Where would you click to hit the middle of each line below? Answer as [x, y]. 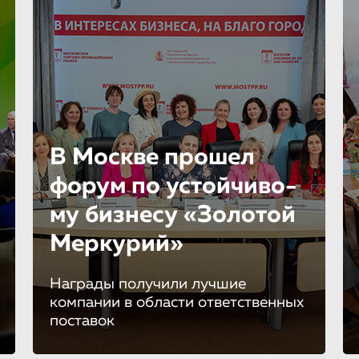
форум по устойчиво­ [173, 186]
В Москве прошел [152, 157]
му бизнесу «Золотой [172, 215]
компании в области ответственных [176, 302]
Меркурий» [116, 244]
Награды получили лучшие [147, 284]
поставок [82, 321]
